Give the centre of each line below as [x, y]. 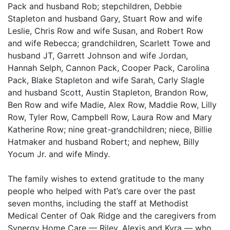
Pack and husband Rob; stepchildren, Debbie [95, 6]
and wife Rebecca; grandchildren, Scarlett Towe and [109, 43]
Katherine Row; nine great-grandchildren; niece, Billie [110, 130]
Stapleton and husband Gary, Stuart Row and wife [105, 19]
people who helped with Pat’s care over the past [102, 191]
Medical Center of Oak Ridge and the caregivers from [112, 216]
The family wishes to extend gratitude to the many [106, 179]
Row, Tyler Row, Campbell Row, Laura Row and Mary [110, 117]
